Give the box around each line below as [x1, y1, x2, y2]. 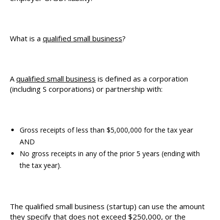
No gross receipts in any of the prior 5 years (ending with [20, 149, 200, 158]
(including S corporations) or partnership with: [10, 84, 163, 94]
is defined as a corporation [96, 74, 188, 83]
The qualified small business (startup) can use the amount [10, 201, 205, 211]
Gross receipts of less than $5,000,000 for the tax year [20, 125, 193, 135]
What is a [10, 33, 43, 43]
